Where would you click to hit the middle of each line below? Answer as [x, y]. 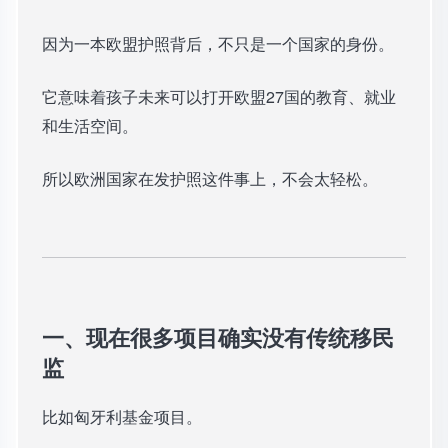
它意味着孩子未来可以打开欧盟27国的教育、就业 [219, 97]
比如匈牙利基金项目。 [122, 417]
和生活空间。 [90, 126]
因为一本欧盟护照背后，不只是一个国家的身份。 [218, 44]
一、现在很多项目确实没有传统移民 [218, 337]
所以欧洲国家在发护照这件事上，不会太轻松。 [210, 179]
